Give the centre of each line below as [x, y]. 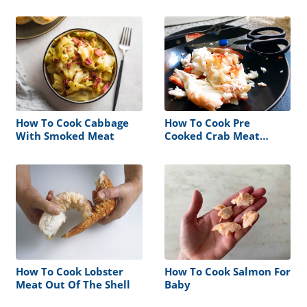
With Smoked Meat [65, 136]
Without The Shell [211, 149]
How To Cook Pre [207, 123]
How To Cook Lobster [70, 271]
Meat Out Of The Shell [73, 284]
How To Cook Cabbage [72, 123]
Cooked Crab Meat [212, 136]
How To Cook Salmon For [227, 271]
